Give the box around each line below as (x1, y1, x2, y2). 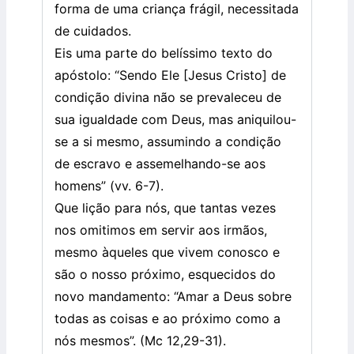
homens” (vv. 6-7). (55, 178, 164, 194)
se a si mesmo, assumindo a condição (55, 134, 281, 150)
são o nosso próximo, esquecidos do (55, 266, 276, 283)
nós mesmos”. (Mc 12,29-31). (55, 333, 226, 349)
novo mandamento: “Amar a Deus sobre (55, 288, 292, 305)
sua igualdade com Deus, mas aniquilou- (55, 111, 296, 128)
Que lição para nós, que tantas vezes (55, 200, 276, 217)
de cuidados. (55, 23, 131, 40)
